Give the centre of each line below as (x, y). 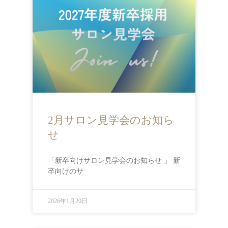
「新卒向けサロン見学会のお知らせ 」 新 (114, 160)
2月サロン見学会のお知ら (111, 120)
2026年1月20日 (68, 201)
